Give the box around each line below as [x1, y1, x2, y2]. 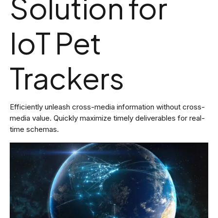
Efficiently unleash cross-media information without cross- [10, 102, 205, 111]
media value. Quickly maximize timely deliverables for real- [10, 113, 205, 123]
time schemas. [10, 125, 59, 134]
